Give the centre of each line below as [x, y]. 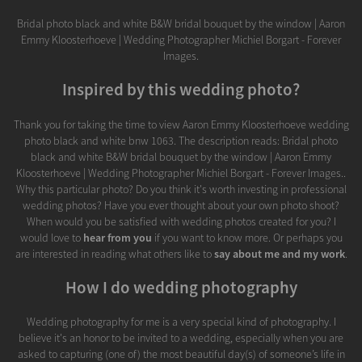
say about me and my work [279, 253]
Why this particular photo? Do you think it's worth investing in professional [181, 189]
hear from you [117, 237]
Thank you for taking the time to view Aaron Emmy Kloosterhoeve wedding [181, 124]
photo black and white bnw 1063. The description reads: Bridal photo [181, 140]
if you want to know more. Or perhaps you [247, 237]
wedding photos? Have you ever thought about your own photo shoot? [181, 205]
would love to [51, 237]
